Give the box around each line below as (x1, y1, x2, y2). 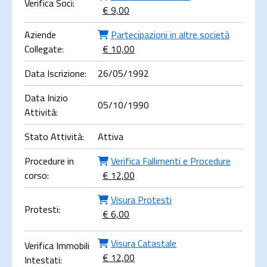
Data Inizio (24, 91, 68, 105)
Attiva (98, 129, 123, 144)
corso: (24, 168, 49, 182)
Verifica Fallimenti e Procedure (111, 154, 231, 168)
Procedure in (24, 154, 74, 168)
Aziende (24, 27, 56, 42)
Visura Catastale (111, 236, 176, 250)
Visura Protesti (111, 193, 172, 207)
